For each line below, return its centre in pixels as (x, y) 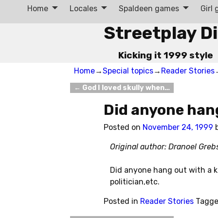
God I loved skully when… (126, 88)
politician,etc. (135, 182)
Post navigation (106, 96)
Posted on (123, 127)
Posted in (121, 201)
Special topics (128, 71)
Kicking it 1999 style (165, 55)
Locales (84, 8)
